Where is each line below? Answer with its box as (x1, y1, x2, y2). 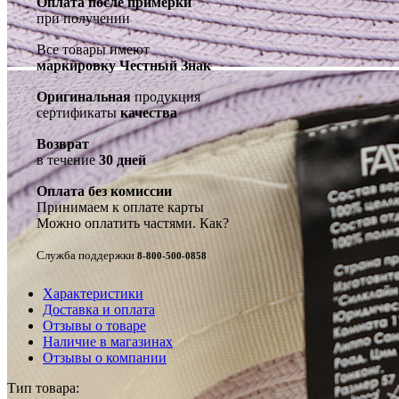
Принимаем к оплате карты (37, 199, 204, 215)
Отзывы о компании (43, 349, 167, 365)
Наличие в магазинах (43, 333, 173, 349)
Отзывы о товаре (43, 317, 146, 333)
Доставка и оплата (43, 301, 155, 317)
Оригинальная (37, 88, 131, 104)
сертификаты (37, 104, 120, 120)
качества (120, 104, 177, 120)
